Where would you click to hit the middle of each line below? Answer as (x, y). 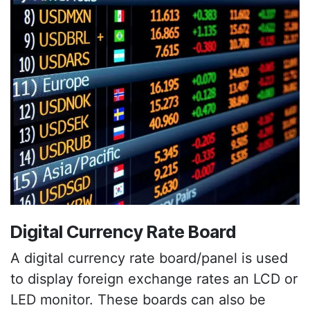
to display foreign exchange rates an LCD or (154, 279)
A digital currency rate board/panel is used (149, 258)
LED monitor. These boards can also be (138, 299)
